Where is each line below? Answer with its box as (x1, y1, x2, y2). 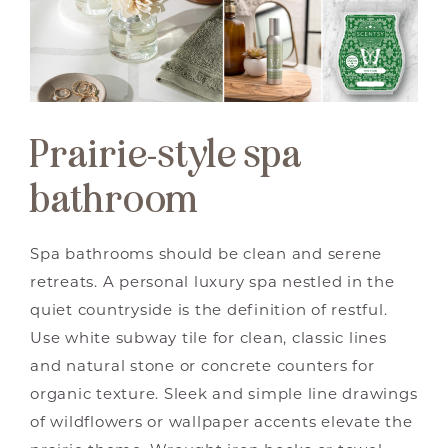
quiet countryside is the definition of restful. (30, 304, 388, 320)
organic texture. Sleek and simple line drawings (30, 388, 418, 404)
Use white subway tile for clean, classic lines (30, 332, 387, 348)
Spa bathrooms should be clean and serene (30, 248, 382, 264)
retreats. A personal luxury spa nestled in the (30, 276, 395, 292)
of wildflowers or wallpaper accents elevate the (30, 416, 413, 432)
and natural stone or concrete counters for (30, 360, 375, 376)
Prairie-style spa (30, 131, 303, 179)
